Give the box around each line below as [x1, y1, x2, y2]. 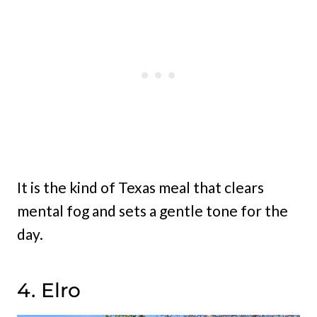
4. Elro [17, 278, 81, 303]
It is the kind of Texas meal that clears [17, 178, 264, 197]
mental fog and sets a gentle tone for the [17, 202, 288, 220]
